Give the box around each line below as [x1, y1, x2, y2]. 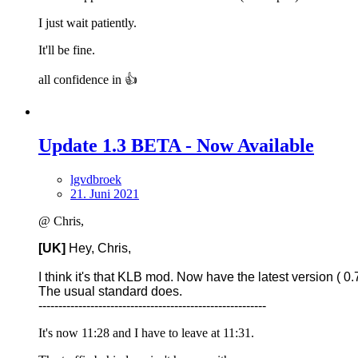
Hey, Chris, [66, 241, 131, 256]
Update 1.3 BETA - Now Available [38, 135, 314, 157]
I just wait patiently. [38, 16, 137, 30]
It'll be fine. [38, 43, 95, 58]
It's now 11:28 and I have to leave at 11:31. [38, 326, 254, 340]
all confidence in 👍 [38, 73, 137, 87]
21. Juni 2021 [70, 187, 139, 201]
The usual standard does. [38, 284, 182, 299]
